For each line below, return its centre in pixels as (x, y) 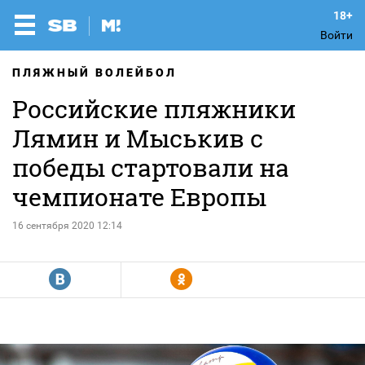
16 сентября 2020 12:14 (67, 226)
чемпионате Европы (139, 197)
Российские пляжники (154, 109)
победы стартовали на (151, 167)
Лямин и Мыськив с (138, 138)
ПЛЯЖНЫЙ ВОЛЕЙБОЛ (95, 73)
